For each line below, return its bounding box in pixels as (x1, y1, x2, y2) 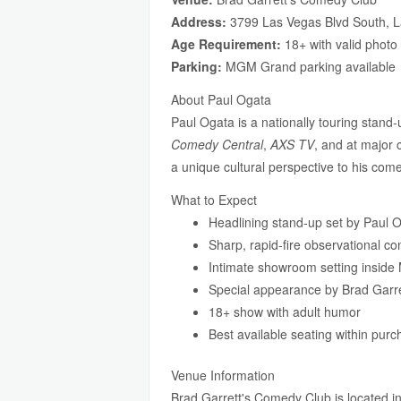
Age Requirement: (171, 35, 281, 53)
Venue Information (171, 366, 275, 384)
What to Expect (171, 191, 257, 209)
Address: (171, 13, 226, 30)
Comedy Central (171, 135, 263, 153)
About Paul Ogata (171, 90, 271, 108)
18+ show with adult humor (209, 303, 361, 320)
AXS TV (270, 135, 314, 153)
